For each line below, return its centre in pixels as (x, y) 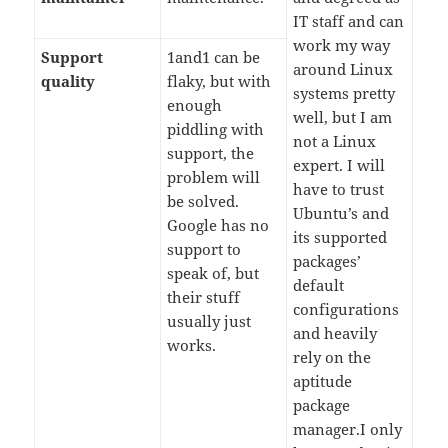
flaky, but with (219, 81)
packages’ (327, 261)
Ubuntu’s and (341, 213)
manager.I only (348, 429)
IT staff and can (349, 21)
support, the (211, 153)
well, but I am (343, 117)
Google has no (218, 225)
